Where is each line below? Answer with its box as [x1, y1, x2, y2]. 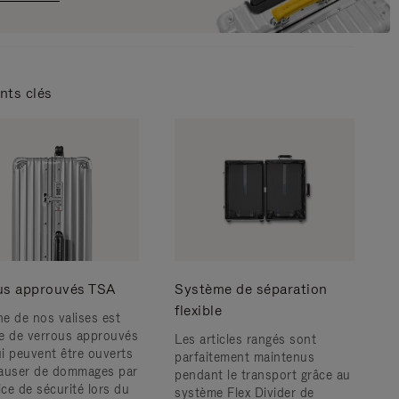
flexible [175, 301, 222, 320]
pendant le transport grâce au [175, 367, 351, 383]
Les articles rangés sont [175, 331, 316, 347]
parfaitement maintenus [175, 349, 314, 365]
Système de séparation [175, 280, 328, 298]
